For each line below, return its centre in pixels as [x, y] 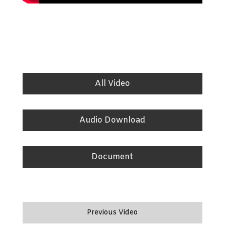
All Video [112, 84]
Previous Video [113, 213]
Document [113, 157]
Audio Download [113, 121]
